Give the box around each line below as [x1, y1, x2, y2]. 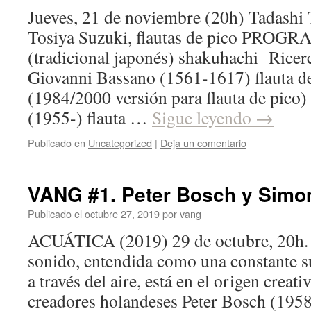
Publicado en [28, 135, 85, 150]
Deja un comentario [160, 135, 246, 150]
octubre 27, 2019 [85, 206, 160, 221]
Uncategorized [88, 135, 152, 150]
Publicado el [28, 206, 82, 221]
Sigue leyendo [152, 106, 255, 129]
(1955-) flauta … [28, 106, 152, 129]
